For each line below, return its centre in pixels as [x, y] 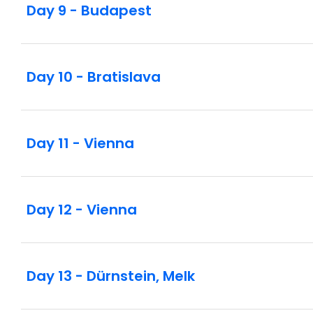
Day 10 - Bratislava [94, 77]
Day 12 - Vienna [82, 209]
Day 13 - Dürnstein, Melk [111, 276]
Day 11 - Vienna [80, 143]
